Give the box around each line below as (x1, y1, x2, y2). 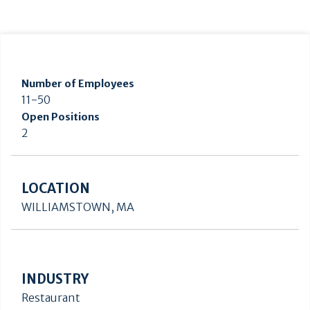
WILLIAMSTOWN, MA (21, 200, 134, 215)
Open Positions (21, 111, 100, 124)
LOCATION (21, 181, 90, 197)
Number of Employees (21, 77, 134, 91)
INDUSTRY (21, 271, 89, 288)
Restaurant (21, 291, 80, 305)
